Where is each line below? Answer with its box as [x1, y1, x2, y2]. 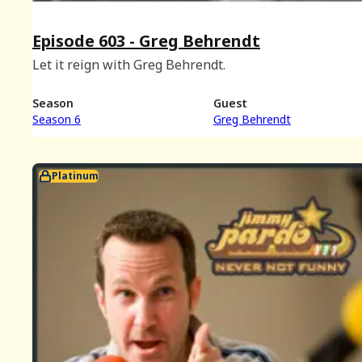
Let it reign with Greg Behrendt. [32, 55, 225, 74]
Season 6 [32, 112, 81, 128]
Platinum [52, 169, 99, 183]
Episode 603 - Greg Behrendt [32, 29, 260, 52]
